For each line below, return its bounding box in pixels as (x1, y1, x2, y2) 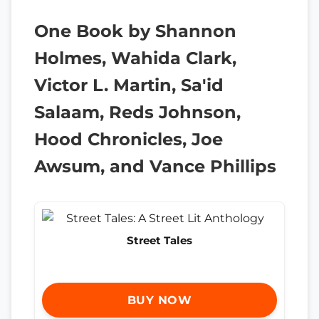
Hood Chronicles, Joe (34, 128, 223, 150)
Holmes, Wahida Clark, (34, 47, 236, 68)
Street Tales (127, 233, 192, 247)
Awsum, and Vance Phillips (34, 155, 276, 177)
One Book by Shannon (34, 20, 236, 41)
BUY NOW (127, 293, 192, 308)
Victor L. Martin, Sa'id (34, 74, 224, 95)
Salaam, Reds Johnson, (34, 101, 241, 122)
